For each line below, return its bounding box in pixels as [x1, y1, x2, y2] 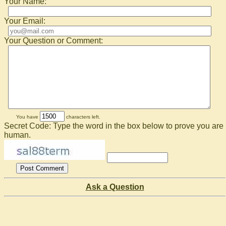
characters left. [65, 114, 100, 120]
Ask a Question [85, 182, 144, 191]
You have [16, 114, 40, 120]
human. [4, 130, 31, 139]
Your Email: [4, 16, 45, 25]
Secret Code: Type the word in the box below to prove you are [4, 121, 223, 130]
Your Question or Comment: [4, 36, 103, 45]
